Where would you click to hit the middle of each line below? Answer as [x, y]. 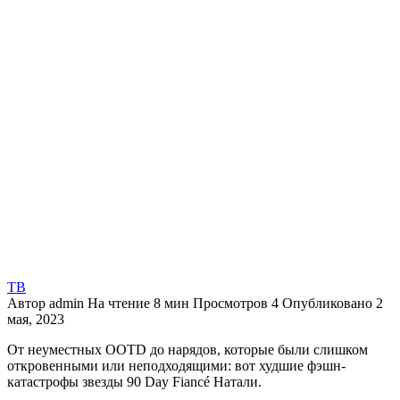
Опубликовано [327, 303]
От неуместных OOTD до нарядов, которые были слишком [187, 349]
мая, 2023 [36, 319]
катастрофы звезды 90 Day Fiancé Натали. [134, 381]
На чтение [119, 303]
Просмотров [230, 303]
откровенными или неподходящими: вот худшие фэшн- [176, 365]
